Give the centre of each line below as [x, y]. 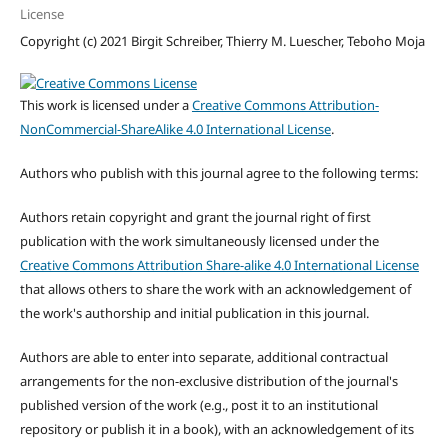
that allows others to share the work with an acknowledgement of [215, 289]
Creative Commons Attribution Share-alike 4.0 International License [219, 265]
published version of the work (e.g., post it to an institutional [198, 405]
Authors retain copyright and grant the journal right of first [195, 217]
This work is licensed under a [105, 105]
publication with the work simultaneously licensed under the [199, 241]
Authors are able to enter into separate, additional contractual [203, 357]
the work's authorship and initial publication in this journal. [194, 313]
